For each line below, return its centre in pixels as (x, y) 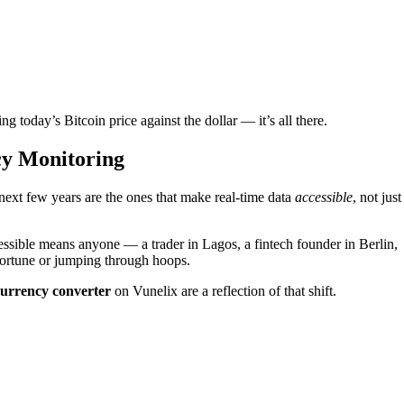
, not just (377, 197)
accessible (324, 197)
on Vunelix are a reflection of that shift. (224, 290)
